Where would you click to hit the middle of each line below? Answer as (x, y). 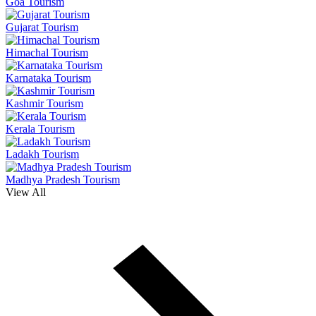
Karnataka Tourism (48, 78)
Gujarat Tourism (42, 27)
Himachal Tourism (47, 52)
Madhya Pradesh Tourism (63, 179)
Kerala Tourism (40, 128)
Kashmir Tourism (44, 103)
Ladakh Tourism (42, 154)
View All (26, 192)
